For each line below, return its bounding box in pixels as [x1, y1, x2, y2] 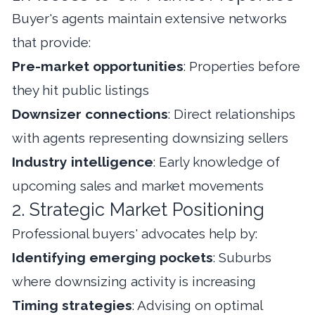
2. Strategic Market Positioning [12, 198, 264, 220]
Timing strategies [12, 297, 132, 313]
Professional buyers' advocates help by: [12, 225, 257, 241]
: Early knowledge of [153, 153, 280, 169]
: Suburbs [213, 249, 271, 265]
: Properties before [184, 58, 300, 74]
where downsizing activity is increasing [12, 273, 256, 289]
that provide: [12, 34, 91, 50]
